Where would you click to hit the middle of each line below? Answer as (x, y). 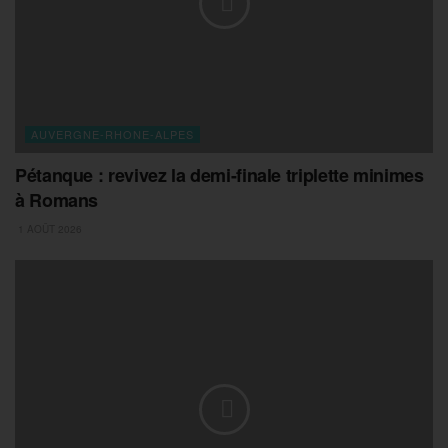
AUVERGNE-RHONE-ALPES (112, 133)
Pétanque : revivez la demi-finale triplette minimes (219, 174)
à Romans (57, 199)
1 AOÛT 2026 (48, 228)
